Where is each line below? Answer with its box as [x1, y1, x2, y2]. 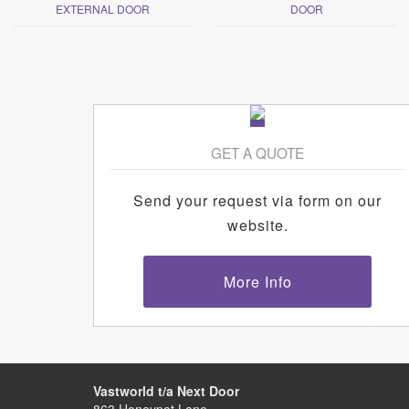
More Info [223, 270, 292, 292]
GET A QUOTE [211, 142, 304, 163]
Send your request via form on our [133, 189, 382, 211]
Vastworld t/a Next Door [93, 381, 239, 400]
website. [226, 214, 288, 236]
